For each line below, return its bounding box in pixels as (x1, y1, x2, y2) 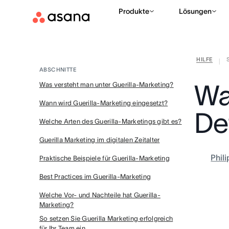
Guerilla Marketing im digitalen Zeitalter (39, 136, 160, 144)
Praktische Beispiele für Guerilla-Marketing (39, 154, 170, 162)
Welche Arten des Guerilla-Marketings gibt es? (39, 118, 182, 125)
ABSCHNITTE (39, 66, 77, 73)
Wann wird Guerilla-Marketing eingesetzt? (39, 99, 168, 107)
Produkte (119, 7, 149, 15)
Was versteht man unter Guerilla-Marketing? (39, 81, 174, 88)
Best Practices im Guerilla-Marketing (39, 173, 151, 180)
